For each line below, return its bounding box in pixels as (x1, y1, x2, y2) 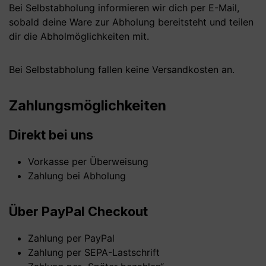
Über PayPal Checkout (9, 204, 148, 220)
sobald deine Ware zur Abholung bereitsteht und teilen (9, 16, 254, 28)
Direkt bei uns (9, 127, 93, 143)
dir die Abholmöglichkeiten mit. (9, 30, 149, 43)
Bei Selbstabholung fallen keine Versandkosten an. (9, 64, 235, 76)
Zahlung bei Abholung (28, 170, 126, 182)
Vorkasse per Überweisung (28, 156, 148, 168)
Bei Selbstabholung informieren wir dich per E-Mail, (9, 2, 239, 14)
